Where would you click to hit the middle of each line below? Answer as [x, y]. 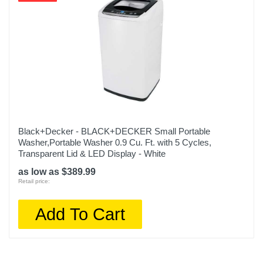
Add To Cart [80, 214]
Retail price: [34, 181]
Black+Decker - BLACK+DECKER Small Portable [114, 131]
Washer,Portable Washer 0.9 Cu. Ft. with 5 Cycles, [115, 142]
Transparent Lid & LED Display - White [92, 154]
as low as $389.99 [57, 172]
